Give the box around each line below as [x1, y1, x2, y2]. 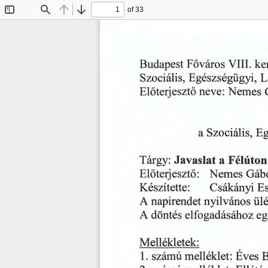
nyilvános [203, 197, 251, 209]
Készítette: [139, 182, 190, 195]
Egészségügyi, [188, 73, 257, 86]
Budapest [139, 59, 184, 72]
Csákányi [209, 182, 254, 195]
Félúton [228, 156, 267, 168]
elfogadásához [184, 210, 254, 223]
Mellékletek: [139, 237, 198, 250]
